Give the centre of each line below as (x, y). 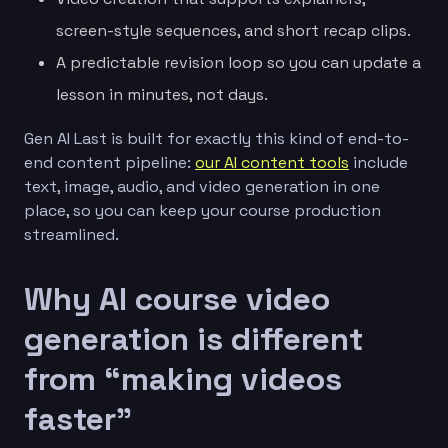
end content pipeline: (109, 162)
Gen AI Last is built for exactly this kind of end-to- (216, 138)
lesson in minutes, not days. (162, 94)
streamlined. (71, 234)
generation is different (193, 338)
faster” (78, 418)
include (378, 162)
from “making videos (183, 378)
